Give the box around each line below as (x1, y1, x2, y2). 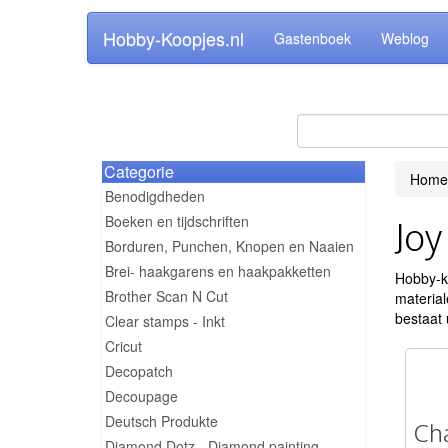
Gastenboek (274, 28, 351, 48)
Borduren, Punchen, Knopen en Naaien (105, 236, 354, 256)
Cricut (105, 336, 142, 356)
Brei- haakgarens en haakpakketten (105, 261, 331, 281)
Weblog (381, 28, 429, 48)
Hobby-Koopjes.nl (103, 25, 244, 51)
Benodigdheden (105, 186, 205, 206)
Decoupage (105, 386, 178, 406)
